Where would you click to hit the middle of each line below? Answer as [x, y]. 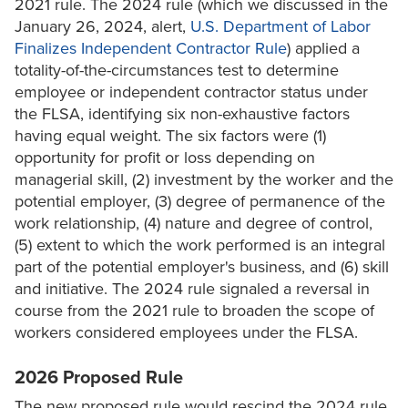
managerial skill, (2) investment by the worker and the [204, 180]
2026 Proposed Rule [99, 378]
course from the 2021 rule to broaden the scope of [194, 311]
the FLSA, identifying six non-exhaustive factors [182, 114]
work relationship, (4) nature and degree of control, [194, 224]
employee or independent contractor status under [191, 92]
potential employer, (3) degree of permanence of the [200, 202]
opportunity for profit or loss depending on [165, 158]
